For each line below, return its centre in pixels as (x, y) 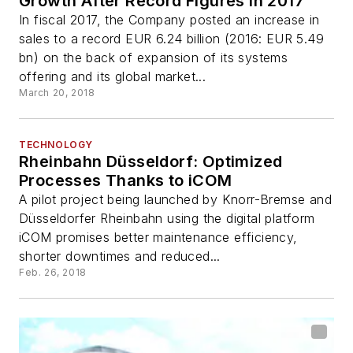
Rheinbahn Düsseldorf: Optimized (151, 161)
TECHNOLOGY (56, 144)
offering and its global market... (113, 76)
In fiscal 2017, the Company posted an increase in (169, 19)
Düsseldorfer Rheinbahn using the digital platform (167, 218)
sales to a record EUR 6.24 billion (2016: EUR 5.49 (171, 38)
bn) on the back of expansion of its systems (154, 57)
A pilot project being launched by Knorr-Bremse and (175, 199)
